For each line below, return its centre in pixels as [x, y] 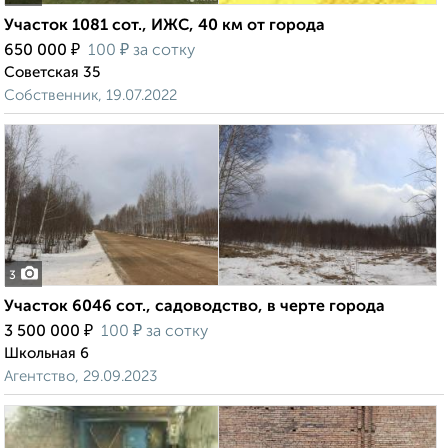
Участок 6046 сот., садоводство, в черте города [194, 307]
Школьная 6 [46, 354]
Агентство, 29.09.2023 [80, 377]
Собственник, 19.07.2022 [90, 96]
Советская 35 [52, 73]
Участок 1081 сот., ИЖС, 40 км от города [164, 26]
